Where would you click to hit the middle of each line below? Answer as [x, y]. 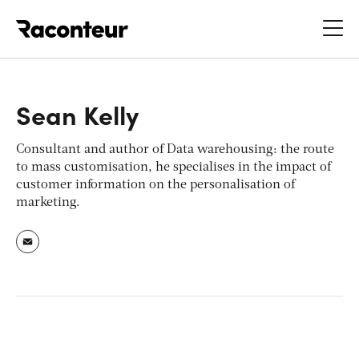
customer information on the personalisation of [155, 185]
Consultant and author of [91, 149]
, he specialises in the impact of [240, 167]
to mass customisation [82, 167]
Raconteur [158, 20]
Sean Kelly [77, 113]
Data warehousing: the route [250, 149]
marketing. [48, 202]
